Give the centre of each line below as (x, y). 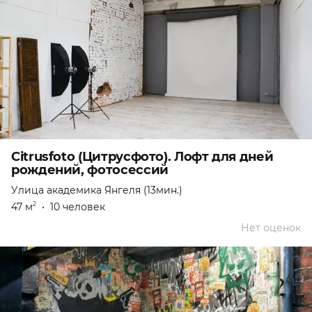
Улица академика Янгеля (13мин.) (97, 190)
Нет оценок (271, 228)
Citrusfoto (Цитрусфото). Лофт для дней (142, 157)
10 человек (78, 207)
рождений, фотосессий (90, 170)
